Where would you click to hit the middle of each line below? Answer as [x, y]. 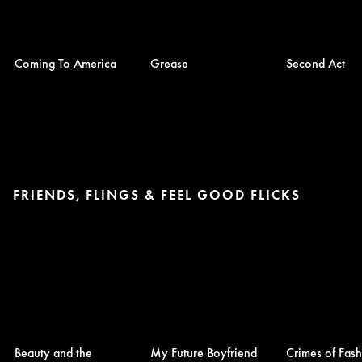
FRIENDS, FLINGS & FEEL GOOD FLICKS [157, 195]
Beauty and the [53, 352]
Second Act [316, 63]
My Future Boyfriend [204, 352]
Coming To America [65, 63]
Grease [169, 63]
